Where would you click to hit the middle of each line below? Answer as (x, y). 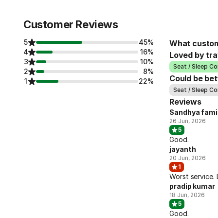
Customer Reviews (71, 24)
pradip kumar (192, 186)
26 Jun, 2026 (188, 121)
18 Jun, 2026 (187, 195)
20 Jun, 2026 (188, 158)
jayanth (183, 149)
